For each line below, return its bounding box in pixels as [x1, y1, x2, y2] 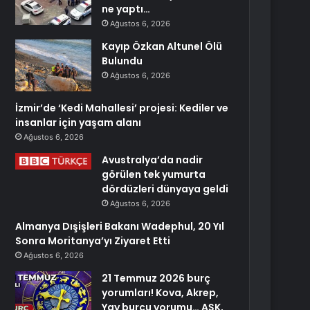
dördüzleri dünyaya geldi [102, 182, 229, 196]
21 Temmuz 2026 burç [102, 271, 211, 285]
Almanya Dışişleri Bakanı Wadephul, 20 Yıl [15, 219, 225, 233]
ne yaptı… [102, 2, 151, 16]
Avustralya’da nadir [102, 153, 203, 167]
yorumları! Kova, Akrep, [102, 286, 219, 300]
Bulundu [102, 54, 143, 68]
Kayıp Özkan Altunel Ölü [102, 39, 223, 53]
